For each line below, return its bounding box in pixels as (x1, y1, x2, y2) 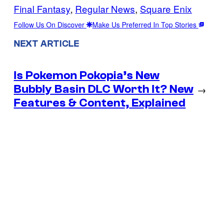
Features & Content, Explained (14, 96, 186, 110)
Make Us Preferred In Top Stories (92, 19, 198, 29)
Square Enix (140, 1, 192, 15)
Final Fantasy (14, 1, 70, 15)
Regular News (75, 1, 135, 15)
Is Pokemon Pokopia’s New (14, 69, 160, 82)
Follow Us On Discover (14, 19, 86, 29)
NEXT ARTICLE (14, 38, 79, 50)
